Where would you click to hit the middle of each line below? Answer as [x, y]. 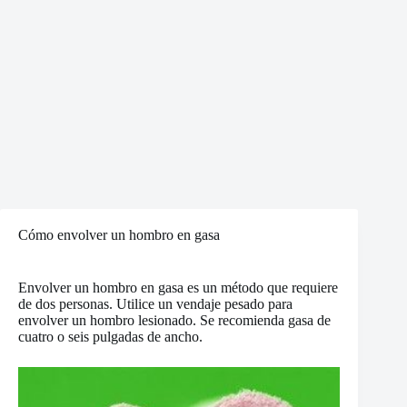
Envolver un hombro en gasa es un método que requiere [178, 288]
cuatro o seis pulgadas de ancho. [110, 337]
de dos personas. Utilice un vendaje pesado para [155, 304]
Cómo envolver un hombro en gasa [119, 235]
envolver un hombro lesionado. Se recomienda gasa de [174, 320]
